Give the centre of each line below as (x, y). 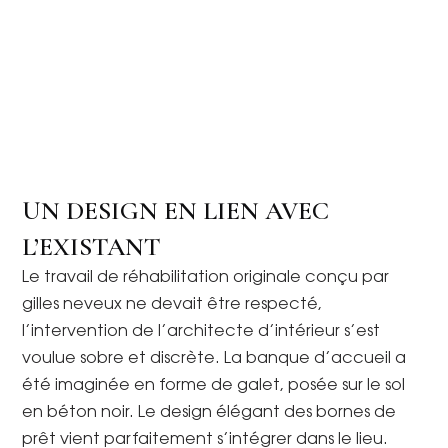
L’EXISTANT (92, 246)
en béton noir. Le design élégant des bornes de (209, 412)
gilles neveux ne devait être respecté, (172, 304)
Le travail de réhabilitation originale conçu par (206, 277)
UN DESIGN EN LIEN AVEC (176, 210)
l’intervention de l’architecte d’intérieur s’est (201, 331)
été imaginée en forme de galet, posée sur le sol (214, 385)
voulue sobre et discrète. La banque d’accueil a (214, 358)
